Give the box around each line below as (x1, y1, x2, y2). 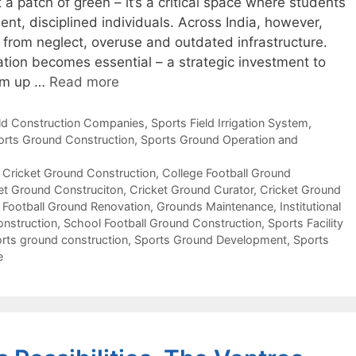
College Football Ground (161, 166, 291, 180)
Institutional (280, 199, 341, 214)
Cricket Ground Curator (130, 183, 253, 197)
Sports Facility (268, 216, 343, 230)
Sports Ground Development (134, 233, 287, 247)
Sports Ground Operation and (141, 133, 298, 147)
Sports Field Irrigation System (150, 116, 308, 130)
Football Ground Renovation (2, 199, 150, 214)
